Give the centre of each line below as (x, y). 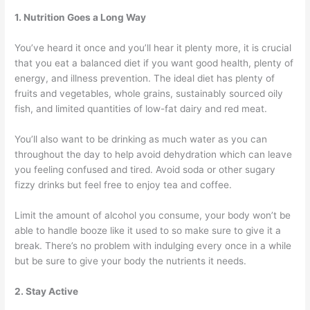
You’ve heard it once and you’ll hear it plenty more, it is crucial (153, 48)
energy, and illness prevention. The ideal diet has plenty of (145, 79)
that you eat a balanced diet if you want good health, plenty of (154, 63)
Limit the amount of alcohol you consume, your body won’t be (153, 215)
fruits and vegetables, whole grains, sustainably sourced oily (149, 94)
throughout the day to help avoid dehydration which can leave (154, 155)
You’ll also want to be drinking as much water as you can (141, 139)
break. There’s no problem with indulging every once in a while (153, 245)
